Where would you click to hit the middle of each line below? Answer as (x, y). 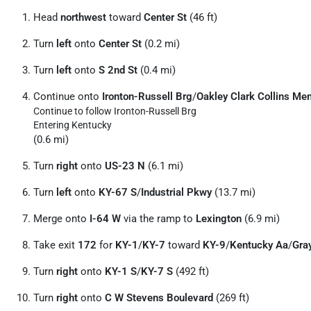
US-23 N (125, 166)
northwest (83, 17)
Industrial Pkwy (176, 192)
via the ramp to (158, 219)
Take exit (56, 245)
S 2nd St (118, 70)
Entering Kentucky (73, 125)
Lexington (219, 219)
